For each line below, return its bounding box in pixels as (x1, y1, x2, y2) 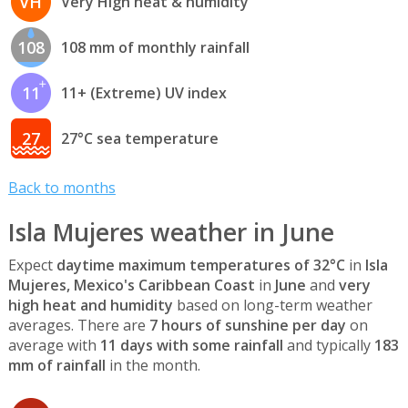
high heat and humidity (7, 294, 173, 315)
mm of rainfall (7, 354, 106, 375)
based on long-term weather (172, 294, 372, 315)
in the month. (105, 354, 200, 375)
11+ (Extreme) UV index (60, 83, 227, 104)
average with (7, 334, 100, 355)
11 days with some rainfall (99, 334, 283, 355)
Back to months (7, 177, 116, 198)
